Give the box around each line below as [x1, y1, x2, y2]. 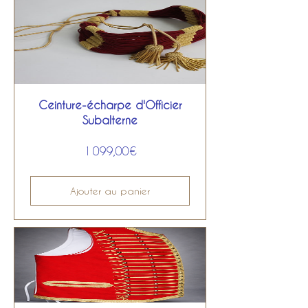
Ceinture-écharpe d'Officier [38, 98, 182, 111]
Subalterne [82, 113, 137, 126]
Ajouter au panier [70, 185, 150, 197]
